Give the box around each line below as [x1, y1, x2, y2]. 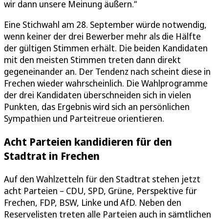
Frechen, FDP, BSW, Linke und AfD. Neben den [4, 196, 181, 208]
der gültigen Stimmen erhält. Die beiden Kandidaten [4, 42, 208, 54]
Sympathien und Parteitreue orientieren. [4, 112, 164, 124]
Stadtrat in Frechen [4, 148, 100, 163]
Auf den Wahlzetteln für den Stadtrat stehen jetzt [4, 173, 200, 185]
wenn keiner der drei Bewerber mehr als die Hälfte [4, 30, 201, 42]
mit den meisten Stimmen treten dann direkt [4, 53, 181, 66]
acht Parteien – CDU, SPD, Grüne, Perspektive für [4, 184, 197, 197]
